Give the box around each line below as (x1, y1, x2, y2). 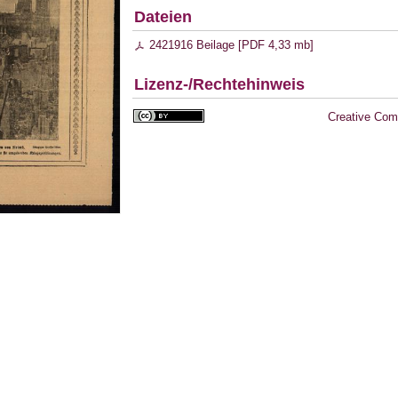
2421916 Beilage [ (149, 38, 243, 52)
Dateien (134, 8, 192, 27)
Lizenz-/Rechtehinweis (134, 76, 305, 94)
